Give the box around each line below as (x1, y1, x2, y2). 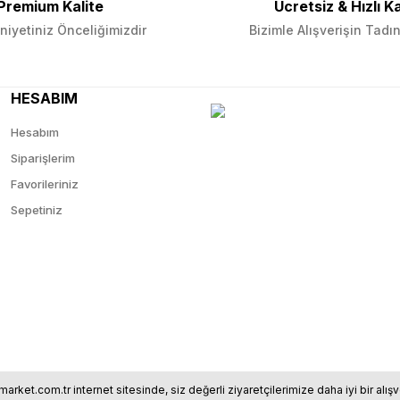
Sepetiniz (11, 203, 62, 217)
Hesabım (11, 125, 59, 139)
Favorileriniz (11, 177, 79, 191)
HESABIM (11, 89, 78, 107)
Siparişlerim (11, 151, 75, 165)
